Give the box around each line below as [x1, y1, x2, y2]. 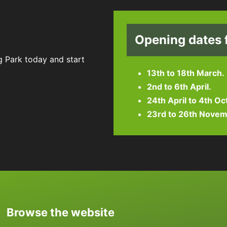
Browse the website [7, 205, 115, 219]
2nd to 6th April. [147, 82, 211, 92]
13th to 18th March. [147, 68, 224, 79]
